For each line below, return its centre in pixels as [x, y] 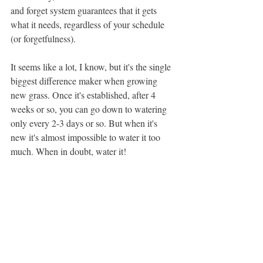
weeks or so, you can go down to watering [90, 109]
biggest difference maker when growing [85, 81]
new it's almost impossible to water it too [87, 137]
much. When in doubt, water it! [68, 151]
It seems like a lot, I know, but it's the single [92, 67]
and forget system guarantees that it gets [85, 10]
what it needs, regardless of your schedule [89, 24]
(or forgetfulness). [43, 38]
